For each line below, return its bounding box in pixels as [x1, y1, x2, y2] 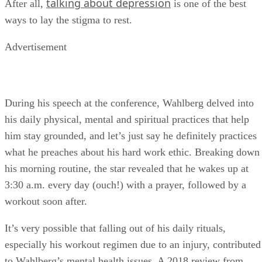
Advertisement [5, 40, 67, 53]
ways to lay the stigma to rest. [5, 13, 132, 26]
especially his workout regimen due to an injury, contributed [5, 238, 261, 250]
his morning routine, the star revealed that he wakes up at [5, 162, 249, 174]
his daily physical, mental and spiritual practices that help [5, 113, 249, 125]
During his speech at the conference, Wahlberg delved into [5, 96, 254, 109]
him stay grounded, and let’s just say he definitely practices [5, 129, 257, 142]
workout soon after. [5, 195, 87, 207]
